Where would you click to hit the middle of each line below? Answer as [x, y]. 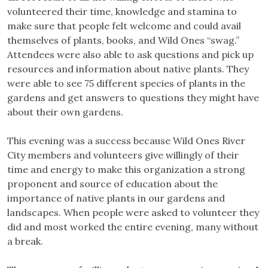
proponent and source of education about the [112, 184]
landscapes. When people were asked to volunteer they [133, 213]
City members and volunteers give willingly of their [123, 155]
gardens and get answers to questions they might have [133, 98]
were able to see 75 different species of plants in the [126, 83]
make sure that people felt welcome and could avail [124, 26]
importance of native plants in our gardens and [116, 198]
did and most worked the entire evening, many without [133, 227]
